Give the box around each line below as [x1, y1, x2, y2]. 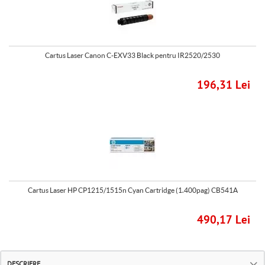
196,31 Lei [197, 79, 250, 92]
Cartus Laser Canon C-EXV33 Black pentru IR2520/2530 [45, 51, 220, 60]
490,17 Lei [197, 214, 250, 227]
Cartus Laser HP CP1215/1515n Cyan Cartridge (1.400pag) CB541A [27, 186, 238, 195]
